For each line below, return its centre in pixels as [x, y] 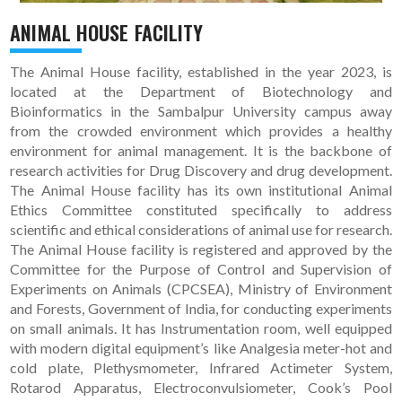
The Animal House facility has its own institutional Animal [201, 190]
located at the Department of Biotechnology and [201, 92]
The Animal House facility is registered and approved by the [201, 249]
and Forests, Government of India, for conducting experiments [201, 309]
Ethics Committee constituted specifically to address [201, 210]
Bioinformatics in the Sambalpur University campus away [201, 111]
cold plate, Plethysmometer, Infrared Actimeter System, [201, 368]
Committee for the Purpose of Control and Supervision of [201, 269]
